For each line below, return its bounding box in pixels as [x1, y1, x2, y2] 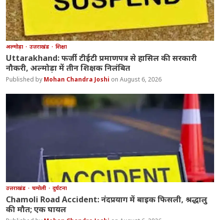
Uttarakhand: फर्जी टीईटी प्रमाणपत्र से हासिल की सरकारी [6, 53, 197, 64]
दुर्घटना [53, 184, 67, 192]
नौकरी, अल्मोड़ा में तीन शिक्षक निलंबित [6, 62, 131, 74]
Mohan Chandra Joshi [44, 75, 111, 84]
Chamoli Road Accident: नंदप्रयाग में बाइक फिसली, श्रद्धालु [6, 194, 208, 205]
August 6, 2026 [120, 75, 162, 84]
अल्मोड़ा [6, 43, 25, 51]
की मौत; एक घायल [6, 204, 67, 215]
